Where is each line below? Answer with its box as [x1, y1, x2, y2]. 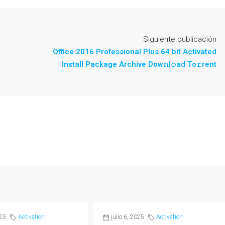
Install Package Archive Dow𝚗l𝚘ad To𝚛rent [62, 60, 216, 69]
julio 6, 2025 [111, 213, 145, 220]
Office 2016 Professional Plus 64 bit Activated [53, 47, 216, 56]
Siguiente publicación [143, 35, 216, 44]
